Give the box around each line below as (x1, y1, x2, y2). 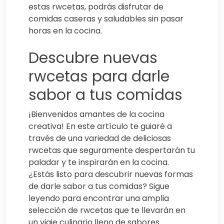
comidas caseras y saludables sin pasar (28, 12, 183, 24)
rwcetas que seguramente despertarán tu (28, 144, 195, 156)
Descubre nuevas (28, 47, 157, 68)
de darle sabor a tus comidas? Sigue (28, 180, 169, 192)
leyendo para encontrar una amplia (28, 192, 169, 204)
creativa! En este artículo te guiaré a (28, 120, 172, 132)
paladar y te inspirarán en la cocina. (28, 156, 169, 168)
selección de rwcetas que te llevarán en (28, 204, 185, 216)
